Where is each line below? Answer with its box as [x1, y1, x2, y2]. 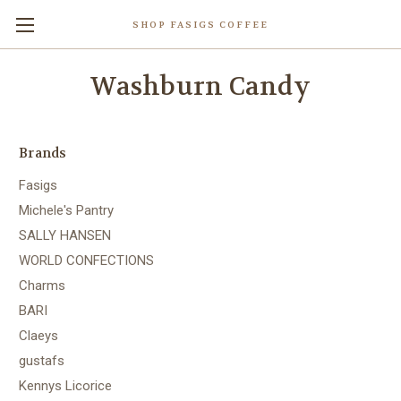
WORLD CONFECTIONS [19, 252, 154, 269]
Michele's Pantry [19, 201, 114, 218]
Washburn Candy [90, 71, 311, 103]
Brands [19, 144, 67, 162]
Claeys [19, 327, 58, 344]
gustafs [19, 352, 64, 369]
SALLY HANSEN [19, 226, 111, 243]
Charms [19, 277, 65, 294]
